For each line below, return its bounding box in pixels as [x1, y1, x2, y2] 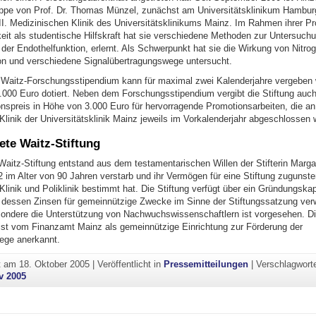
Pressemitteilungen [164, 259, 249, 270]
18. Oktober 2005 [19, 259, 90, 270]
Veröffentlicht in [97, 259, 164, 270]
